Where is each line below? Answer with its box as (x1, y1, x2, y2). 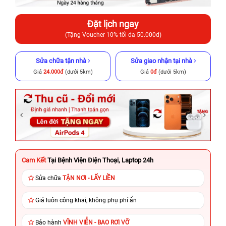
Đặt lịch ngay (87, 19, 139, 30)
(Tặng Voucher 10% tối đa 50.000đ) (65, 31, 161, 39)
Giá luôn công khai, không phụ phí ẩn (35, 196, 137, 204)
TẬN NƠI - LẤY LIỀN (63, 174, 115, 182)
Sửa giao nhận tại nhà (130, 57, 192, 65)
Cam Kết (22, 156, 46, 164)
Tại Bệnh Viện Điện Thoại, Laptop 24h (47, 156, 153, 164)
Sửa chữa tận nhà (35, 57, 86, 65)
